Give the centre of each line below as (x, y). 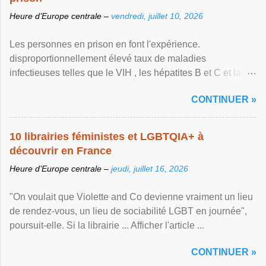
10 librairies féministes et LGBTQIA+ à (107, 137)
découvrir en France (61, 151)
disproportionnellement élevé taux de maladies (108, 58)
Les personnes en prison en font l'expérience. (105, 44)
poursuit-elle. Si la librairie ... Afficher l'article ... (107, 225)
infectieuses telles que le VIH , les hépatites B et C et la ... (130, 73)
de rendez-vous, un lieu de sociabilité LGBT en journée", (128, 211)
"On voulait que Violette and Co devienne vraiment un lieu (131, 197)
